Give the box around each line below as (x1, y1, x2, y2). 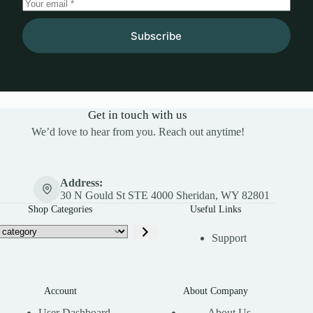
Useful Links (189, 203, 241, 214)
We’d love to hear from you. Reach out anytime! (31, 126, 245, 138)
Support (212, 231, 247, 244)
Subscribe (131, 29, 182, 43)
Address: (59, 176, 103, 189)
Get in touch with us (88, 108, 188, 122)
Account (43, 284, 77, 296)
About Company (182, 284, 248, 296)
